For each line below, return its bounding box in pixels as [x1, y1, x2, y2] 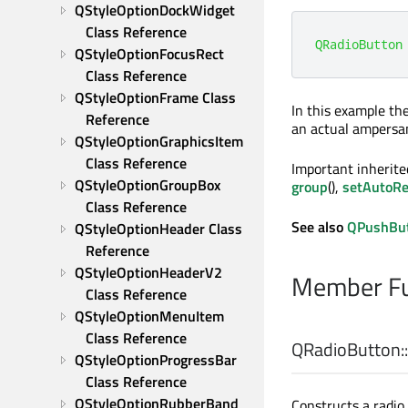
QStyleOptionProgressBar [75, 349, 237, 371]
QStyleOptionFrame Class [75, 87, 236, 108]
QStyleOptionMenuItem [75, 305, 224, 327]
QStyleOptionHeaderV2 [75, 261, 222, 283]
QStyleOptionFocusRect [75, 43, 224, 65]
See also [291, 216, 347, 238]
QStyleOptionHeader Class [75, 218, 242, 240]
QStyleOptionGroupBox [75, 174, 220, 196]
